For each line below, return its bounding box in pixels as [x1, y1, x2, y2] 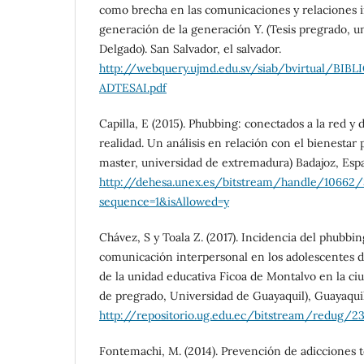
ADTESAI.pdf [99, 80, 167, 95]
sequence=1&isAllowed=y [99, 193, 229, 209]
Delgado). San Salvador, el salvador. [99, 41, 281, 56]
